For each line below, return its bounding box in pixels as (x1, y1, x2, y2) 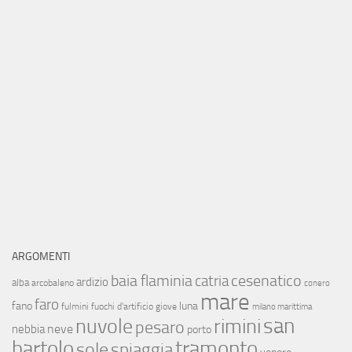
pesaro (135, 316, 185, 338)
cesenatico (231, 270, 302, 290)
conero (304, 277, 330, 288)
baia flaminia (111, 270, 192, 290)
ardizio (76, 274, 108, 289)
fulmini (61, 300, 89, 312)
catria (195, 271, 229, 290)
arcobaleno (31, 277, 74, 288)
